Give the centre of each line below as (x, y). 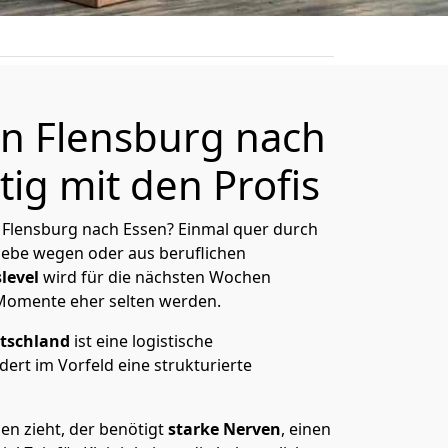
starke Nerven (222, 429)
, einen (306, 429)
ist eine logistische (141, 341)
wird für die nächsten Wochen (155, 277)
